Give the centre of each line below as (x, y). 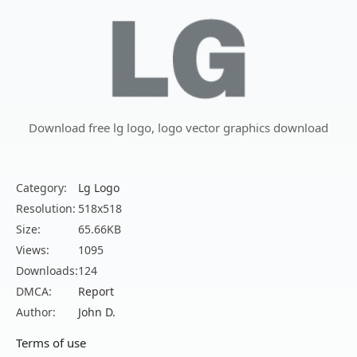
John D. (97, 312)
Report (96, 292)
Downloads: (47, 271)
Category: (41, 188)
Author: (36, 312)
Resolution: (46, 209)
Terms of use (51, 343)
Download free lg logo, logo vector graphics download (178, 128)
